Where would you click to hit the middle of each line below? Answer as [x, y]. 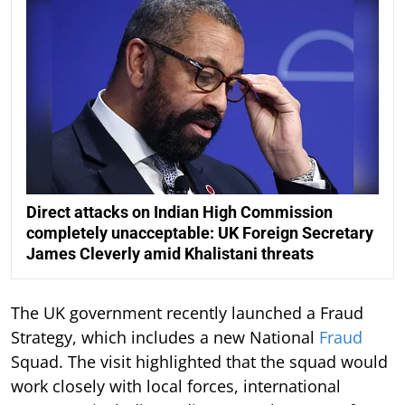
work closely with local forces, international [176, 386]
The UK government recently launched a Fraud [187, 312]
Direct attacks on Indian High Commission [179, 212]
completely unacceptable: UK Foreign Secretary [200, 232]
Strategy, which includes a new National [165, 337]
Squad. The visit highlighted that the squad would [199, 361]
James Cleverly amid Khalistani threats [170, 253]
